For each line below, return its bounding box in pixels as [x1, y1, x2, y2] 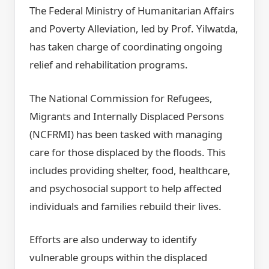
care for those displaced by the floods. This [29, 145, 226, 159]
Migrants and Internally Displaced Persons [29, 109, 224, 123]
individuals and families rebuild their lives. [29, 199, 222, 213]
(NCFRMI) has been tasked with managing [29, 127, 222, 141]
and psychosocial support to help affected [29, 181, 222, 195]
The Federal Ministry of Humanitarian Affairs [29, 4, 234, 18]
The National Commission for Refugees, [29, 91, 213, 105]
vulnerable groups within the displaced [29, 250, 207, 264]
